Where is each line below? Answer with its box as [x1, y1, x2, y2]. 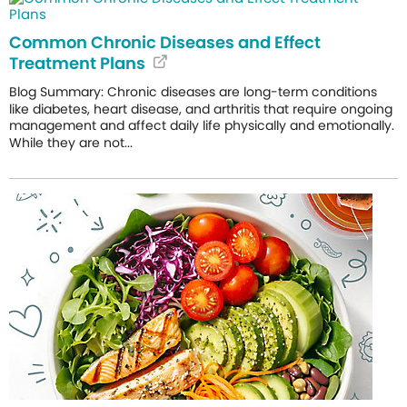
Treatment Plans [9, 51, 145, 74]
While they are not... [9, 134, 133, 153]
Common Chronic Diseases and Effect [9, 30, 321, 54]
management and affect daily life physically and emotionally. [9, 116, 394, 135]
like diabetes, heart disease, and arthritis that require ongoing [9, 99, 392, 118]
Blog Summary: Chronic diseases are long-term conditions [9, 82, 377, 101]
